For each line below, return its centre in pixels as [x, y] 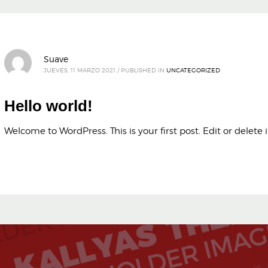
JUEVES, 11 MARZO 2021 [79, 70]
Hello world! [48, 106]
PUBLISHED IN [142, 70]
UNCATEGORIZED [193, 70]
